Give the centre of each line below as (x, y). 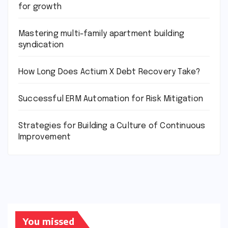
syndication (41, 45)
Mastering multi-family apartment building (102, 34)
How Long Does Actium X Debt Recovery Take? (109, 72)
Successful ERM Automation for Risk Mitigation (111, 99)
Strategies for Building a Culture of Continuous (112, 126)
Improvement (45, 137)
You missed (49, 221)
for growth (40, 7)
